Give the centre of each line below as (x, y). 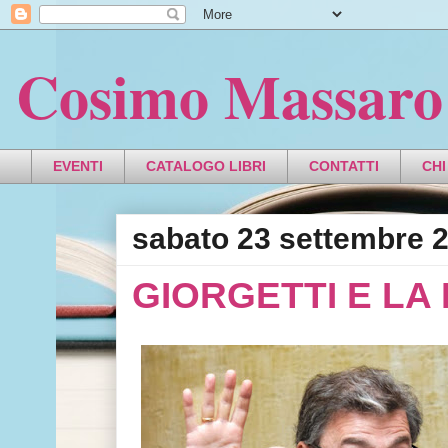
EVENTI (78, 166)
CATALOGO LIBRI (206, 166)
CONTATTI (344, 166)
